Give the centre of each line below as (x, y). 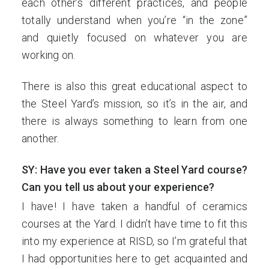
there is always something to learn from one (134, 121)
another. (41, 138)
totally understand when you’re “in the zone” (134, 20)
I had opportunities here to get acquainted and (134, 258)
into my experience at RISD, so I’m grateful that (134, 241)
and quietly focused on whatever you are (134, 38)
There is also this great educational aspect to (134, 86)
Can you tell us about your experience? (118, 187)
